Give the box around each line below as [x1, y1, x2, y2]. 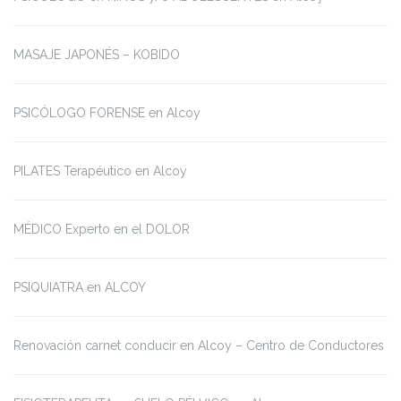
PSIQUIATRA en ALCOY [13, 280, 146, 295]
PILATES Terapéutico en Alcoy [13, 164, 187, 179]
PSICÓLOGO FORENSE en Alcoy [13, 106, 200, 121]
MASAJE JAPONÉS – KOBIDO [13, 47, 180, 63]
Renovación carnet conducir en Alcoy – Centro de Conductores [13, 338, 384, 354]
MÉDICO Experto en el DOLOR [13, 222, 190, 237]
